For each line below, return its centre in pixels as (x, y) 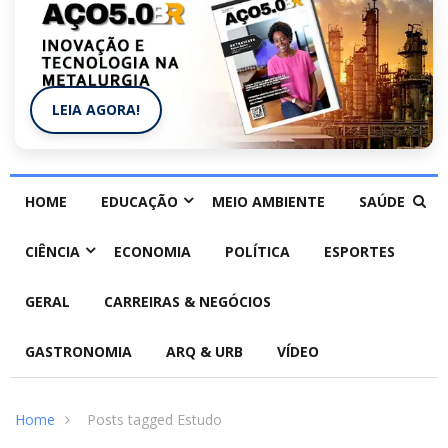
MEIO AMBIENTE (268, 202)
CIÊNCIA (52, 252)
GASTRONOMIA (78, 352)
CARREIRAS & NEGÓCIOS (187, 302)
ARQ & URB (204, 352)
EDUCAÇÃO (139, 202)
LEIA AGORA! (96, 110)
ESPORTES (359, 252)
